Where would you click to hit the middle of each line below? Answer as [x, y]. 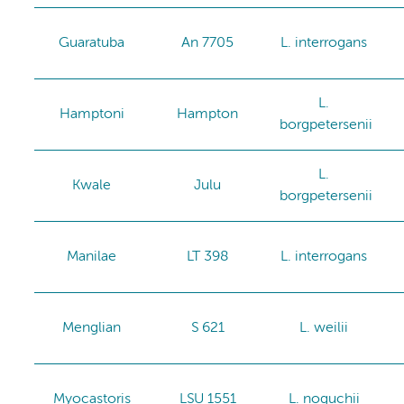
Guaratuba [92, 43]
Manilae [92, 257]
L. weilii [324, 328]
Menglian [92, 328]
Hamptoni [92, 114]
